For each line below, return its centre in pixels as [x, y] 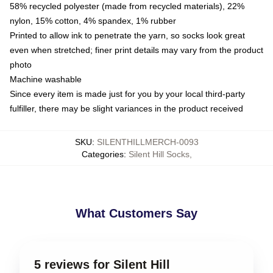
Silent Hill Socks [159, 154]
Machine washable [46, 79]
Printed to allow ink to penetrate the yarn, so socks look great [127, 35]
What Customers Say [136, 213]
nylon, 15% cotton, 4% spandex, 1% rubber [93, 20]
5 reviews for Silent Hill [102, 264]
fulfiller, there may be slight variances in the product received [126, 108]
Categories [102, 154]
